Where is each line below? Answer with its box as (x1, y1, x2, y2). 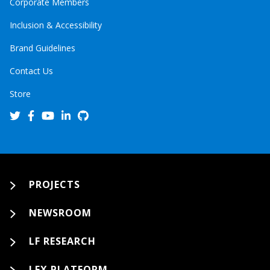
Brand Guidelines (10, 42, 75, 54)
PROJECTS (29, 178, 80, 191)
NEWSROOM (29, 206, 92, 219)
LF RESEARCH (29, 234, 96, 248)
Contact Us (10, 65, 53, 77)
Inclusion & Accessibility (10, 19, 102, 31)
